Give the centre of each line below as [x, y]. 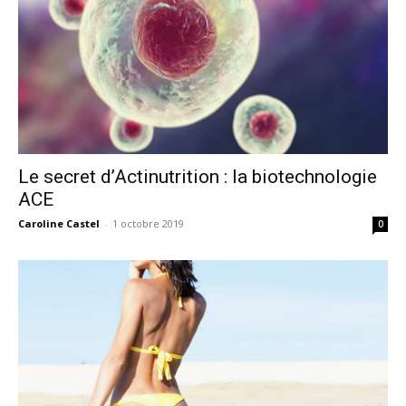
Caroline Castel [59, 224]
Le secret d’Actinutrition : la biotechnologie [198, 177]
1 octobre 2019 [148, 224]
